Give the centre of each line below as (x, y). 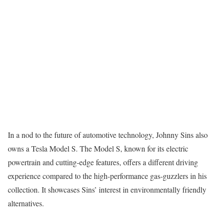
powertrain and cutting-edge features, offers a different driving (103, 162)
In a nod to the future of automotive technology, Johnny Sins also (108, 135)
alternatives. (26, 203)
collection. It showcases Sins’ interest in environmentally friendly (107, 190)
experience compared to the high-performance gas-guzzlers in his (107, 176)
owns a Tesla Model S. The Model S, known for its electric (98, 149)
